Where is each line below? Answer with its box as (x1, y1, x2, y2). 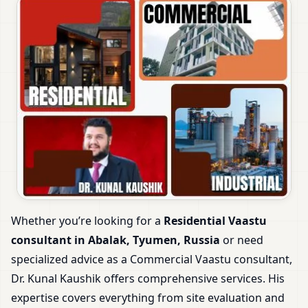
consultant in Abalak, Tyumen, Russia (11, 232, 220, 248)
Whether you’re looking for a (11, 213, 164, 229)
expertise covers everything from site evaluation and (11, 290, 285, 306)
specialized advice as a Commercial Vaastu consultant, (11, 252, 292, 267)
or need (220, 232, 263, 248)
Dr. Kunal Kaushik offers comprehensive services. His (11, 271, 285, 287)
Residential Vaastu (164, 213, 267, 229)
